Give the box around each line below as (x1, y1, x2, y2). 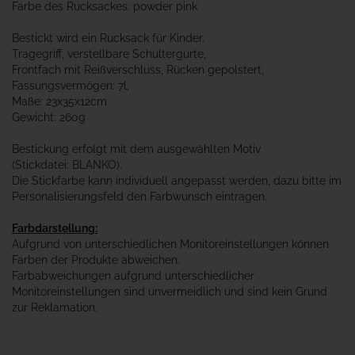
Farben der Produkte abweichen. (12, 254, 180, 266)
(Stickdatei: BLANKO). (12, 158, 122, 171)
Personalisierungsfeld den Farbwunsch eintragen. (12, 190, 267, 203)
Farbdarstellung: (12, 222, 97, 235)
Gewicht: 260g (12, 111, 86, 124)
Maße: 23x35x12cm (12, 95, 107, 108)
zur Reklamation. (12, 301, 97, 314)
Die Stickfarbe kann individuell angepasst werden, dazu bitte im (12, 174, 342, 187)
